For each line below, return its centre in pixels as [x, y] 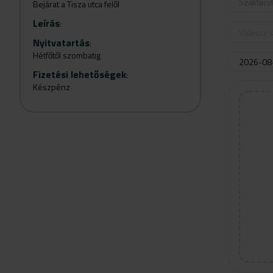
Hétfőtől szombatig [67, 55]
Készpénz [51, 87]
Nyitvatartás [61, 43]
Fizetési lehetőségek [80, 74]
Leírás [46, 23]
